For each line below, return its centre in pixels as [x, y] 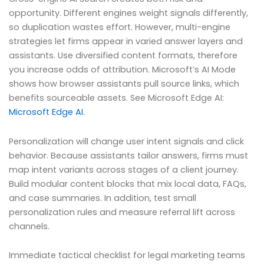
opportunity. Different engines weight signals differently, [128, 13]
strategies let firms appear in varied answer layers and [126, 42]
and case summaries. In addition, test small [103, 198]
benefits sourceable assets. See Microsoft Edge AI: [116, 98]
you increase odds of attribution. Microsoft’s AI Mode [122, 70]
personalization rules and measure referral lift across [122, 212]
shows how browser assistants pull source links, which [124, 84]
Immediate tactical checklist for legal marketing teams [127, 255]
